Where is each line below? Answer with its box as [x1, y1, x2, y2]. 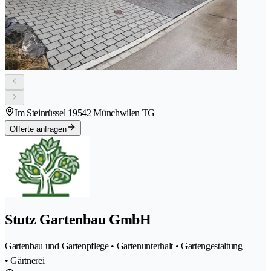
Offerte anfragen [10, 124, 67, 134]
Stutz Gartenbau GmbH [5, 212, 151, 228]
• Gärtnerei [5, 255, 45, 266]
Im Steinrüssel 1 [15, 107, 73, 118]
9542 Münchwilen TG [72, 107, 155, 118]
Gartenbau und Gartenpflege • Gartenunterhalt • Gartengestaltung [5, 241, 243, 252]
